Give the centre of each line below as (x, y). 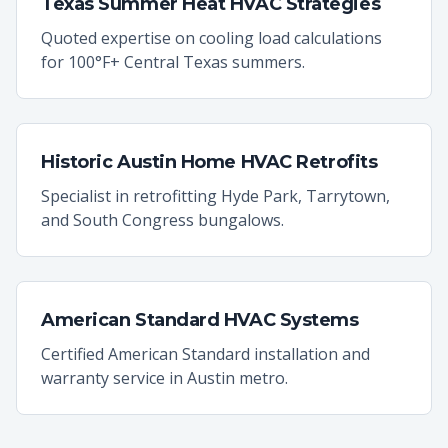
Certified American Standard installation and (205, 354)
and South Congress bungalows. (162, 220)
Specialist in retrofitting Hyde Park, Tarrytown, (215, 196)
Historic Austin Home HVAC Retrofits (209, 162)
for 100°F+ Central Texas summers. (173, 62)
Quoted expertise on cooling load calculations (211, 38)
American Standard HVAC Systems (200, 320)
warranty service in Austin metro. (164, 378)
